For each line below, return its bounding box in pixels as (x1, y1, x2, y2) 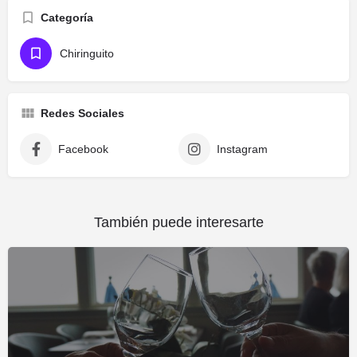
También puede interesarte (93, 214, 264, 230)
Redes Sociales (41, 106, 124, 120)
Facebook (58, 142, 108, 155)
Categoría (41, 10, 93, 24)
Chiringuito (60, 46, 114, 60)
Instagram (217, 142, 268, 155)
